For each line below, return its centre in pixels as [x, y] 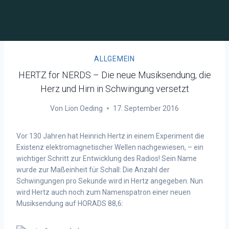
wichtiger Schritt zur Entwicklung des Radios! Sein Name [107, 158]
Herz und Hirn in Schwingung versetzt [114, 89]
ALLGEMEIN [114, 59]
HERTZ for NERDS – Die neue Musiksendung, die [114, 75]
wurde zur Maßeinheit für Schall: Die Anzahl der [93, 170]
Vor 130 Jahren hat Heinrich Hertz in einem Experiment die [110, 136]
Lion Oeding [84, 108]
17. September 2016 [146, 108]
